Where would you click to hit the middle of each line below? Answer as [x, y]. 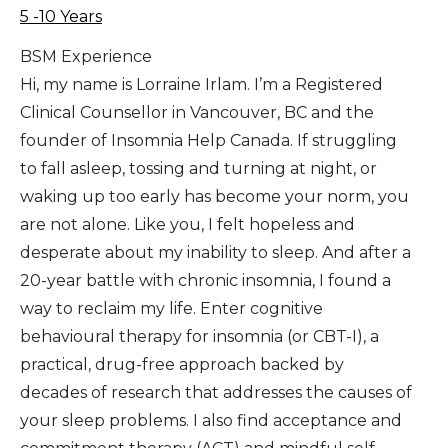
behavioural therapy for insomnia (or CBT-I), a [199, 336]
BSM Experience [86, 56]
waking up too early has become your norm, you [214, 196]
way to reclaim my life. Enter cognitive [171, 308]
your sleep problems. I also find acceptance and [211, 420]
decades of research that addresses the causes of [216, 392]
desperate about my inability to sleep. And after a [215, 252]
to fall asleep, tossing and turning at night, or [198, 168]
